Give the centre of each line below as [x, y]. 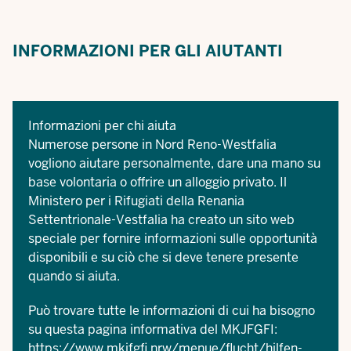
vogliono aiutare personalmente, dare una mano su [174, 163]
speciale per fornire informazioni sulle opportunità [173, 239]
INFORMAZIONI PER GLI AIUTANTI [148, 51]
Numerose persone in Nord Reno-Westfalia [152, 145]
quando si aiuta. [74, 276]
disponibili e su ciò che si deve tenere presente [163, 257]
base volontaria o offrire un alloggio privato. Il [157, 182]
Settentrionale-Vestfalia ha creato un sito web [161, 220]
